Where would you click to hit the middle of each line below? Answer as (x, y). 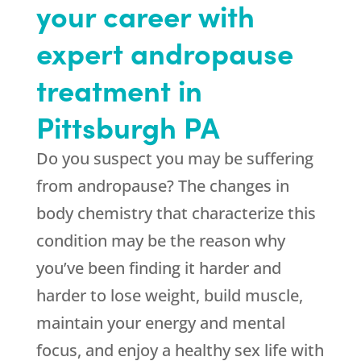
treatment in (119, 89)
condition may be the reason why (160, 241)
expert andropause (164, 52)
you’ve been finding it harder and (158, 268)
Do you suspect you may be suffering (174, 159)
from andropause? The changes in (162, 186)
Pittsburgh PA (128, 127)
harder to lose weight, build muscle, (169, 296)
